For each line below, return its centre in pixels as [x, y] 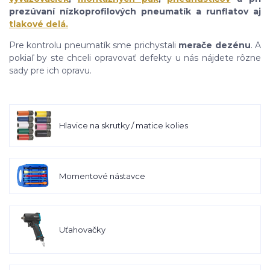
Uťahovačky [82, 229]
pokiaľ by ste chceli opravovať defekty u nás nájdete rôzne [135, 58]
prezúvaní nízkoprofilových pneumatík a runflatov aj [135, 12]
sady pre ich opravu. [52, 71]
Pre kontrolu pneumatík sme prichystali [94, 46]
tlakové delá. [39, 24]
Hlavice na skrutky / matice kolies [123, 126]
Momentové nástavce [102, 176]
